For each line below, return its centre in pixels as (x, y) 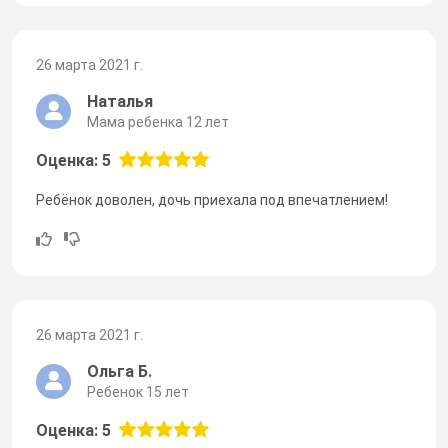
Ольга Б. (119, 371)
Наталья (120, 101)
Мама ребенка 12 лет (158, 121)
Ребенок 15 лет (138, 391)
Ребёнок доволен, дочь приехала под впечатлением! (212, 199)
